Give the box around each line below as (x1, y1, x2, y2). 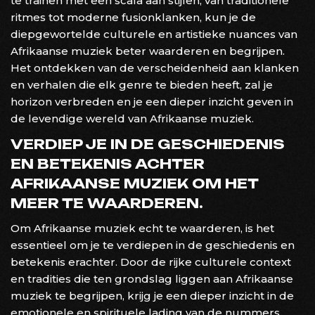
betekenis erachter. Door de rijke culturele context (11, 255, 291, 269)
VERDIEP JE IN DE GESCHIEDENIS (11, 135, 285, 153)
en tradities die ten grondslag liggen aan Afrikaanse (11, 271, 293, 285)
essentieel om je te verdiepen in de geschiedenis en (11, 238, 295, 252)
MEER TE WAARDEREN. (11, 194, 203, 212)
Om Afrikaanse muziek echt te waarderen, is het (11, 221, 274, 235)
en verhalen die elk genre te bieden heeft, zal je (11, 77, 273, 91)
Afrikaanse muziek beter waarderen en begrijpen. (11, 44, 285, 58)
